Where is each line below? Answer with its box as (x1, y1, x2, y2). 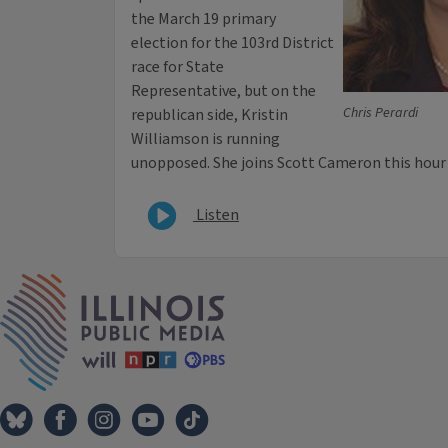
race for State (131, 56, 224, 79)
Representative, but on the (131, 80, 316, 103)
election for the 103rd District (131, 32, 334, 55)
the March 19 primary (131, 8, 276, 31)
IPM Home (224, 273, 296, 296)
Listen (193, 203, 239, 226)
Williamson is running (131, 128, 280, 151)
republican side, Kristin (131, 104, 288, 127)
